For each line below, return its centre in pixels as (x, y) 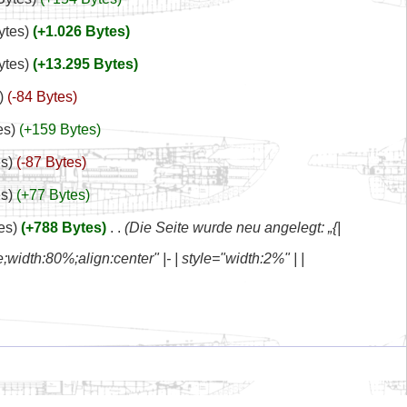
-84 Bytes (43, 96)
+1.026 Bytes (82, 31)
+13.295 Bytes (86, 64)
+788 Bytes (64, 227)
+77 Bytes (54, 194)
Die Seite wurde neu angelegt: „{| (235, 227)
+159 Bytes (60, 129)
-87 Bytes (52, 162)
